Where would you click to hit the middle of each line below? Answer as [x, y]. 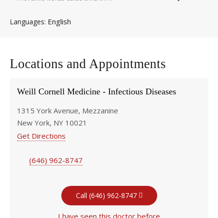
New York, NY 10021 [52, 123]
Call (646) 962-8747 [106, 195]
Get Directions [41, 136]
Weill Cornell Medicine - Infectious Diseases [97, 91]
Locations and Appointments [88, 64]
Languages [27, 22]
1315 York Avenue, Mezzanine [68, 110]
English [59, 21]
